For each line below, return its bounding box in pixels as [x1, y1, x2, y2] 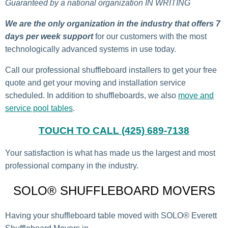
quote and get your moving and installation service [5, 78, 186, 87]
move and [178, 91, 214, 100]
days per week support [5, 32, 93, 41]
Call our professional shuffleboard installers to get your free [5, 65, 217, 74]
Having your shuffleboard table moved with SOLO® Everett [5, 211, 217, 220]
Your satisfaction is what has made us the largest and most [5, 149, 215, 158]
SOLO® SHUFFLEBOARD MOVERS [13, 184, 215, 198]
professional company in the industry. [5, 161, 138, 170]
